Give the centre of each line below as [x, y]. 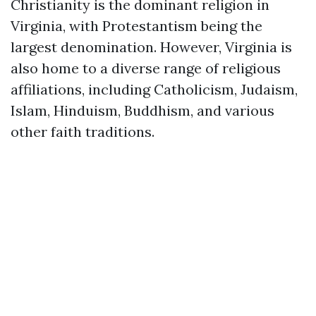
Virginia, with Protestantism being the [136, 26]
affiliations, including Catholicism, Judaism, [154, 89]
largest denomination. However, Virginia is [151, 47]
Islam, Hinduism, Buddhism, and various [142, 110]
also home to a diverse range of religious [146, 68]
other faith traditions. [83, 132]
